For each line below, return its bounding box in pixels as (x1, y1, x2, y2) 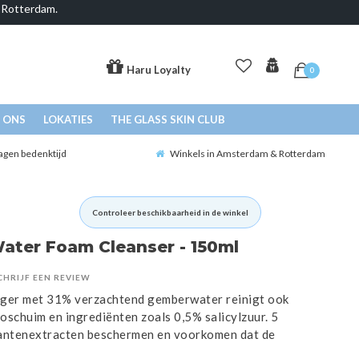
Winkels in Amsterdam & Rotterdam (170, 147, 325, 160)
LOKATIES (42, 113, 93, 127)
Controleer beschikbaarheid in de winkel (91, 208, 248, 218)
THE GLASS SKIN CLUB (110, 113, 225, 127)
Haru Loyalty (126, 63, 191, 77)
